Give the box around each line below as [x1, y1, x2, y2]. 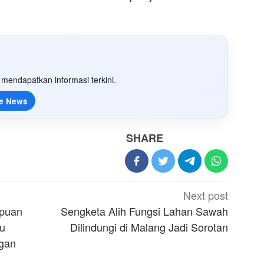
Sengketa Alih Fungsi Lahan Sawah [61, 203, 229, 219]
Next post [183, 187, 229, 203]
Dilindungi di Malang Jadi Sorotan [70, 219, 229, 235]
